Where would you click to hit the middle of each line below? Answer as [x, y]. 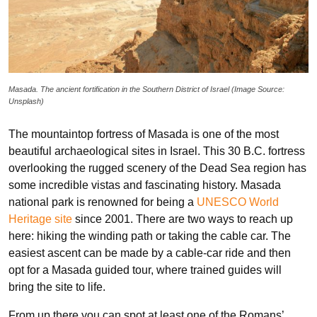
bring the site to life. [58, 287]
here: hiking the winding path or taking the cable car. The [150, 236]
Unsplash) [26, 101]
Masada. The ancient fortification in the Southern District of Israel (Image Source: [146, 89]
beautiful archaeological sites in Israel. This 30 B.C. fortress [157, 151]
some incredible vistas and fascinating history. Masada [145, 185]
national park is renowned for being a [103, 202]
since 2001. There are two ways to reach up [183, 219]
